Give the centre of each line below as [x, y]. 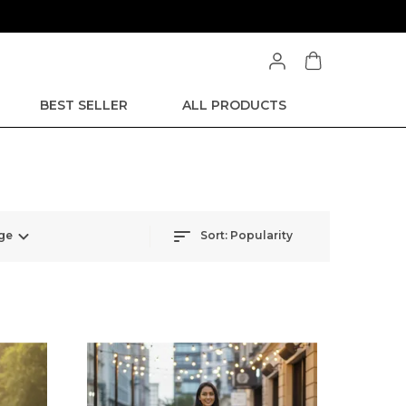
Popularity [261, 236]
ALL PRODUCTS [234, 105]
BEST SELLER [84, 105]
